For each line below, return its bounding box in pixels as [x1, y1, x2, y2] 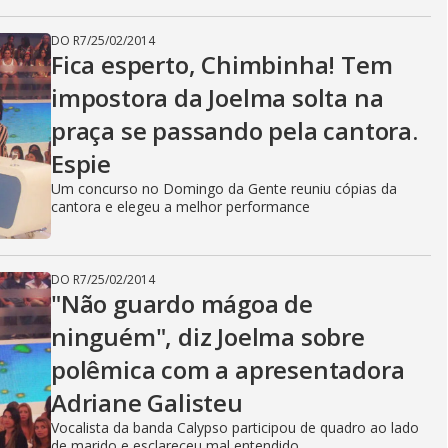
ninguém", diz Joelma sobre [51, 320, 365, 353]
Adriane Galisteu [51, 386, 243, 419]
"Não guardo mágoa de [51, 287, 314, 320]
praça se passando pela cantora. [51, 114, 418, 147]
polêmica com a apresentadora [51, 353, 405, 386]
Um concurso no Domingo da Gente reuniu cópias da [51, 179, 397, 198]
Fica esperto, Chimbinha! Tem [51, 48, 393, 81]
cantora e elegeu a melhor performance [51, 197, 310, 216]
